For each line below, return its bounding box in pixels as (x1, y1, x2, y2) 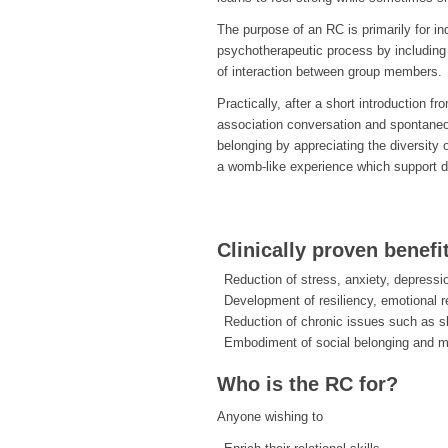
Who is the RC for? (217, 373, 398, 396)
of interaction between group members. (217, 64, 442, 80)
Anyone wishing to (217, 409, 323, 425)
